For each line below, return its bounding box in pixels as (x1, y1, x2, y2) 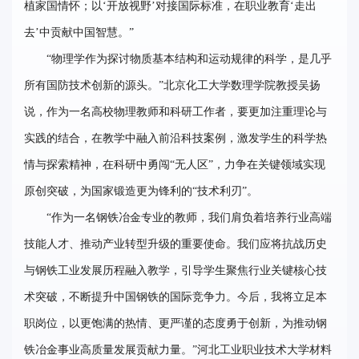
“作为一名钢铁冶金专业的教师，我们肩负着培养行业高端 (46, 211, 332, 224)
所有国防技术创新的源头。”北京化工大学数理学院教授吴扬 (24, 79, 321, 91)
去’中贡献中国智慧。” (24, 26, 134, 38)
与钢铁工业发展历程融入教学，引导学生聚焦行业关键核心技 (24, 264, 327, 276)
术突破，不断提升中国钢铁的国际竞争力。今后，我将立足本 (24, 290, 327, 303)
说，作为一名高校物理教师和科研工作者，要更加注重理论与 (24, 105, 327, 118)
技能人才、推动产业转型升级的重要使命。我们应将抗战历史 (24, 237, 327, 250)
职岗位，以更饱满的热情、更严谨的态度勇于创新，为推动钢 (24, 317, 327, 329)
